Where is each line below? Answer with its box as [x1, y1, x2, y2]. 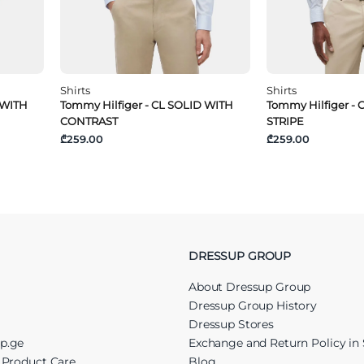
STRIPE [266, 114, 304, 128]
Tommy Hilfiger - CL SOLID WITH [60, 97, 234, 111]
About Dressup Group [188, 279, 311, 294]
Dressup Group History [188, 297, 318, 313]
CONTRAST [60, 114, 119, 128]
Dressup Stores [188, 316, 275, 331]
